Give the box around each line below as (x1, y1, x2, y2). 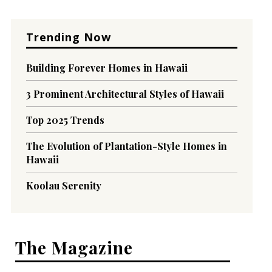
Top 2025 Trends (25, 114, 104, 127)
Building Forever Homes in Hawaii (25, 61, 188, 75)
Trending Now (25, 30, 111, 45)
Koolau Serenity (25, 179, 101, 192)
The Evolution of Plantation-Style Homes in (25, 140, 227, 153)
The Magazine (15, 236, 133, 259)
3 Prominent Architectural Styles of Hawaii (25, 87, 224, 101)
